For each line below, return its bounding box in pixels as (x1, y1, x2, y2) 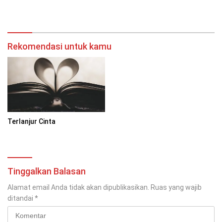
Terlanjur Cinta (7, 117, 55, 125)
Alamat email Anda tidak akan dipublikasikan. (7, 183, 149, 191)
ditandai (7, 194, 35, 202)
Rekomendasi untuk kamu (7, 41, 111, 52)
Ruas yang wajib (151, 183, 202, 191)
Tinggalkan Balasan (7, 166, 86, 176)
